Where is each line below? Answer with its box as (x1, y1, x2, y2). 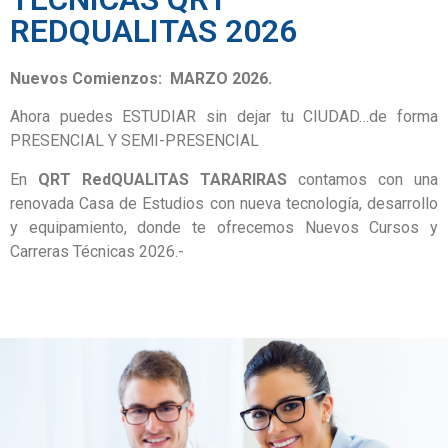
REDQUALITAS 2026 (10, 11, 297, 50)
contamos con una (287, 169, 438, 189)
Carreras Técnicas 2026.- (10, 241, 184, 261)
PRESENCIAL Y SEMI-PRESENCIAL (10, 131, 259, 151)
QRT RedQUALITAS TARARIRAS (38, 169, 287, 189)
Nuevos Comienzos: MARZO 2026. (10, 68, 272, 88)
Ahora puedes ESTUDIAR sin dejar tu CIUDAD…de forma (10, 107, 438, 127)
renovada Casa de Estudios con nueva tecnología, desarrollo (10, 193, 438, 213)
